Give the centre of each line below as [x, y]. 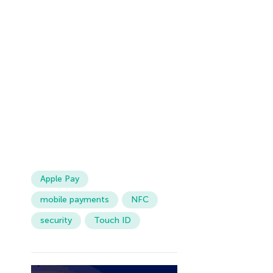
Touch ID [112, 220]
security [56, 220]
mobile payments [74, 200]
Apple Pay [59, 179]
